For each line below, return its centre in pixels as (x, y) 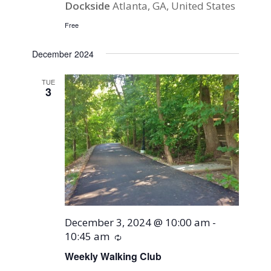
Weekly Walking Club (113, 256)
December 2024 (63, 54)
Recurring (145, 237)
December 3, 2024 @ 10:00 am (138, 222)
